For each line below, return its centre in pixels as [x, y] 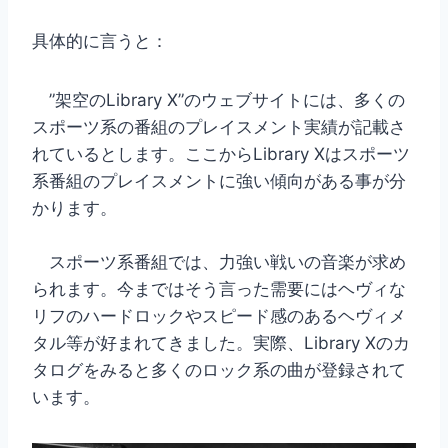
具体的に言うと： [100, 40]
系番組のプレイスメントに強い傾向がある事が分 [219, 180]
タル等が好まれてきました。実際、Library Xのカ [221, 342]
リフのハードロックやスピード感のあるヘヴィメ [219, 315]
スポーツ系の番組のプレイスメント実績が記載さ [219, 126]
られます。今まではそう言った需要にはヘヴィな [219, 288]
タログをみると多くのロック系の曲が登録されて [219, 369]
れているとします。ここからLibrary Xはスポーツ [221, 153]
